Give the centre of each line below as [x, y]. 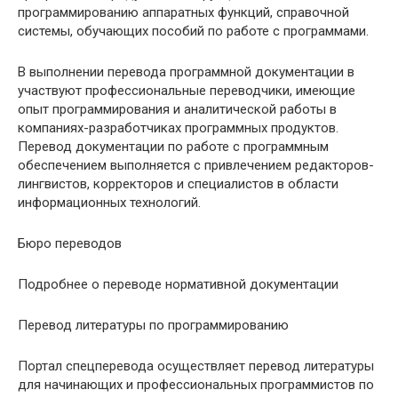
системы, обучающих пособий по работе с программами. [193, 32]
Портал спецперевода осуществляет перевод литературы [196, 366]
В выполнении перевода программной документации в [186, 72]
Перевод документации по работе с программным [173, 147]
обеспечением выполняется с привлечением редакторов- [196, 166]
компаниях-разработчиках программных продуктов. [178, 128]
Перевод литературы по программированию [153, 326]
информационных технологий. [109, 203]
